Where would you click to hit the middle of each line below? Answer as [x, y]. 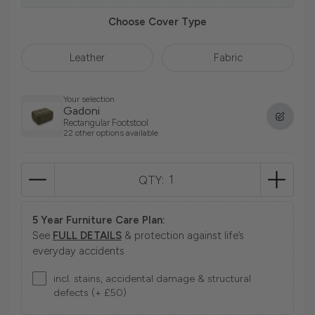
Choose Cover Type [157, 22]
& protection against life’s [183, 236]
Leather [87, 58]
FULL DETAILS [87, 236]
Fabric [228, 58]
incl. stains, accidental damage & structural [152, 279]
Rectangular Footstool [106, 123]
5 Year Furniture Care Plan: [99, 220]
